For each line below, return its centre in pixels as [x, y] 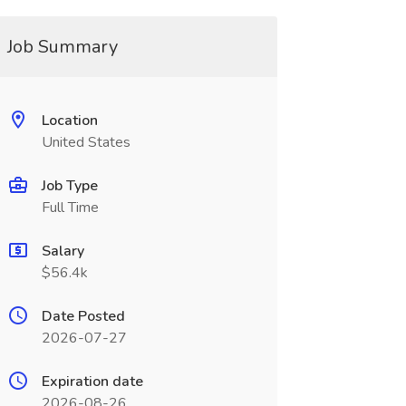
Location [69, 121]
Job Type [69, 186]
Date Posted [83, 316]
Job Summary [62, 47]
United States [86, 142]
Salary [63, 251]
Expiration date [92, 382]
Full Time [70, 208]
